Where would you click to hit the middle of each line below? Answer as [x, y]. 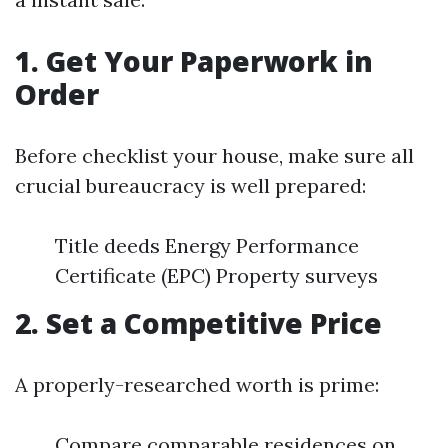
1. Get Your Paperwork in [194, 61]
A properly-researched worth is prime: [197, 384]
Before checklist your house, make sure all [214, 155]
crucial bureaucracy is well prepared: [190, 185]
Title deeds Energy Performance [207, 245]
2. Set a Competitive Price [198, 323]
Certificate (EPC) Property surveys [216, 275]
